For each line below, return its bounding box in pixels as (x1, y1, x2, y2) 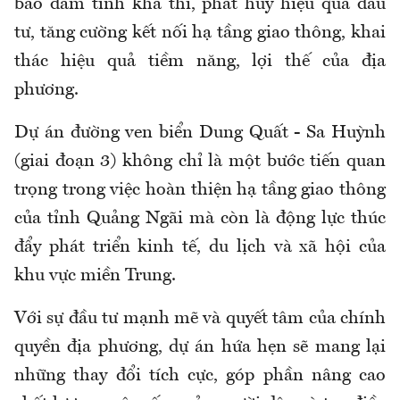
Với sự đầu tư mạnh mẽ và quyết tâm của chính (14, 309, 386, 328)
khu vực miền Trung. (14, 266, 176, 285)
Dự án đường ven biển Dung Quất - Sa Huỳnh (14, 123, 386, 142)
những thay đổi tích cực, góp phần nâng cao (14, 366, 386, 385)
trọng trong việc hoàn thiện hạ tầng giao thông (14, 180, 386, 199)
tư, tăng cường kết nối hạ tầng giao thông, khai (14, 23, 386, 42)
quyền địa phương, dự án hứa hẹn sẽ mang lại (14, 337, 386, 356)
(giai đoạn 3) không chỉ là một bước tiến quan (14, 152, 386, 171)
